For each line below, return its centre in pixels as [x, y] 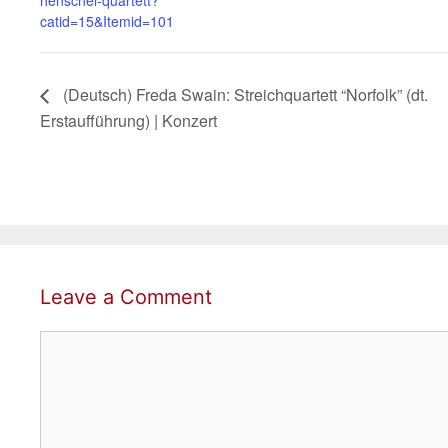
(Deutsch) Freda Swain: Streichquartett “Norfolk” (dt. [243, 94]
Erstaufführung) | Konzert [128, 120]
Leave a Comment [126, 296]
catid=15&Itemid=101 [107, 20]
